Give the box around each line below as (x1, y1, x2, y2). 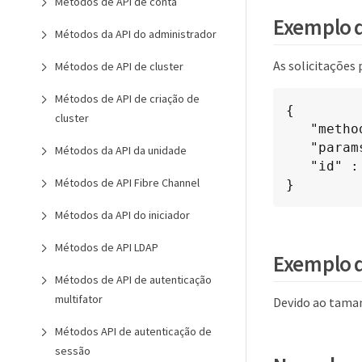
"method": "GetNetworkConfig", (286, 121, 310, 137)
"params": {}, (286, 140, 310, 156)
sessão (55, 343, 90, 358)
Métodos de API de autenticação (55, 272, 212, 287)
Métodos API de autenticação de (55, 324, 212, 339)
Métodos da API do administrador (55, 27, 217, 41)
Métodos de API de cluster (55, 59, 183, 74)
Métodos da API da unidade (55, 143, 187, 158)
